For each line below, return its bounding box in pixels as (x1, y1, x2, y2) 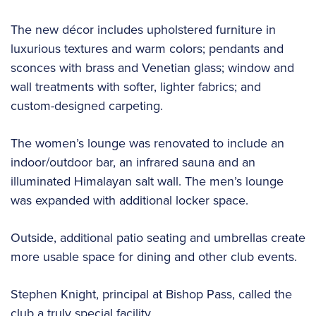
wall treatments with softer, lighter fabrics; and (11, 78, 261, 96)
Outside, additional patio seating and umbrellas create (11, 229, 305, 247)
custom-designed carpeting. (11, 97, 163, 115)
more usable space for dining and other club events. (11, 248, 297, 266)
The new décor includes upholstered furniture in (11, 20, 276, 39)
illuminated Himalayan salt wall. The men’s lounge (11, 172, 284, 190)
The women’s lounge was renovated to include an (11, 134, 284, 152)
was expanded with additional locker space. (11, 191, 248, 209)
